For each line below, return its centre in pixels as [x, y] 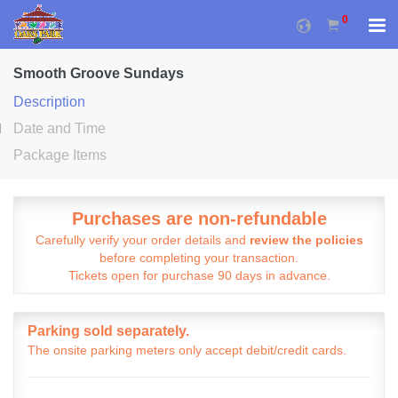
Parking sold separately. [108, 331]
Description [49, 102]
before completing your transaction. [199, 258]
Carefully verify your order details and [142, 240]
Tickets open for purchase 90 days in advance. [199, 275]
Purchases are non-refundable [199, 219]
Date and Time [60, 128]
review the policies [306, 240]
